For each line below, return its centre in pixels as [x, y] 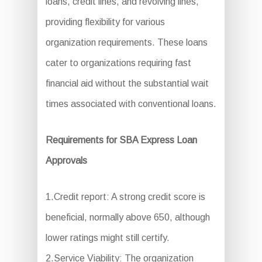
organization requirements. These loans [126, 42]
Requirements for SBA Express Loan [121, 140]
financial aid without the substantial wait [127, 83]
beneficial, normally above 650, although [127, 217]
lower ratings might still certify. [107, 238]
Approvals [66, 161]
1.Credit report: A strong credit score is [125, 197]
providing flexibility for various [105, 22]
